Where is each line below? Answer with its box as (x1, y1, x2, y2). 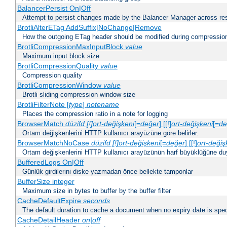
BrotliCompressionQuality (17, 62, 100, 70)
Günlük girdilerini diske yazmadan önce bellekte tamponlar (22, 168, 193, 176)
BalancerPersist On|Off (17, 4, 91, 13)
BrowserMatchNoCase (17, 139, 91, 147)
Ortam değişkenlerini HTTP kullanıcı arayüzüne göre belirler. (22, 129, 199, 137)
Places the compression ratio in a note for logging (22, 110, 168, 118)
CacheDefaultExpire (17, 197, 83, 205)
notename (86, 100, 119, 109)
